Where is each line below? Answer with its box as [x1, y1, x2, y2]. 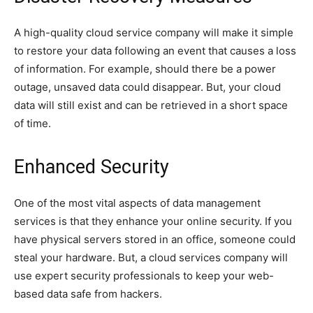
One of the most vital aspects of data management [14, 196, 261, 210]
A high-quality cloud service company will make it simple [14, 25, 293, 39]
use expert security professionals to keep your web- [14, 268, 274, 282]
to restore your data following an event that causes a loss [14, 43, 296, 57]
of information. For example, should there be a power [14, 61, 276, 75]
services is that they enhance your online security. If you [14, 214, 292, 228]
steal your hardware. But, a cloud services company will [14, 250, 288, 264]
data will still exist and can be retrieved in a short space [14, 98, 288, 112]
